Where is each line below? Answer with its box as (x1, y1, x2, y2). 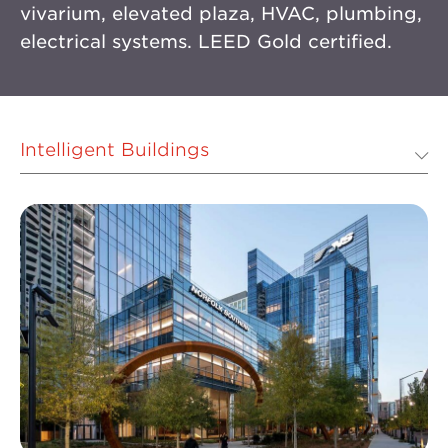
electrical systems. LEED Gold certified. (20, 31, 392, 52)
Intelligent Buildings (20, 139, 210, 160)
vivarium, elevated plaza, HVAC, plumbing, (20, 3, 422, 24)
